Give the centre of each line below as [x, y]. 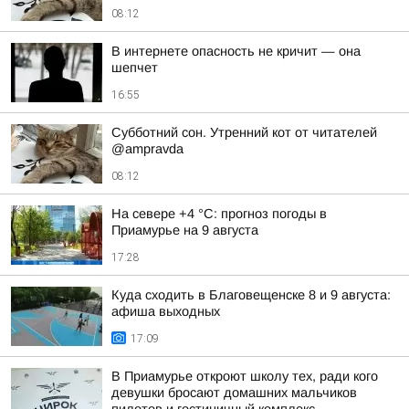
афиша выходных [166, 311]
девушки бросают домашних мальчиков [234, 393]
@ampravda [147, 149]
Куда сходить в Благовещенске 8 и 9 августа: [251, 295]
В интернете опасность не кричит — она [236, 51]
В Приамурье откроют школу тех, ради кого [245, 376]
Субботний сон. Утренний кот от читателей [244, 132]
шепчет [135, 68]
